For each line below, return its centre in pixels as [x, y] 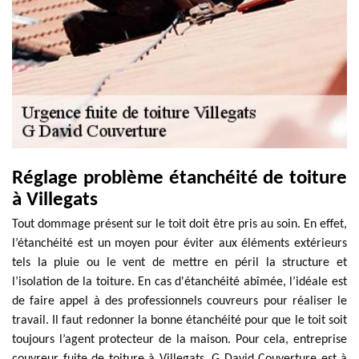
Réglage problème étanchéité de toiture [179, 178]
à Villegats [55, 200]
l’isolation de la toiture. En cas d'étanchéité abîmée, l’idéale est [179, 282]
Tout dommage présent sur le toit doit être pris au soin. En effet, [179, 224]
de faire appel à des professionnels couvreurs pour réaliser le [179, 301]
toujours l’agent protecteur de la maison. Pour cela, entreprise [179, 340]
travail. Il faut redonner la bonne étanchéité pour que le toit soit [179, 321]
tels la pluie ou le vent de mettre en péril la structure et [179, 263]
